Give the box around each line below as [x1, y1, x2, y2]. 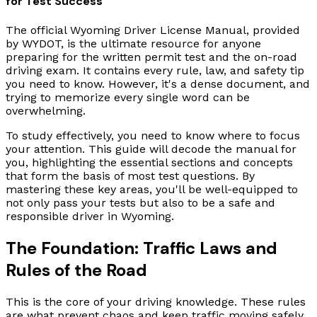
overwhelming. [6, 103, 86, 117]
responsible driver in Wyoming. [6, 209, 174, 223]
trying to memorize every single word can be [6, 90, 250, 104]
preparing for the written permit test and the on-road [6, 50, 297, 64]
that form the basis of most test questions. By [6, 168, 255, 183]
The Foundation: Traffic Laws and [6, 236, 277, 259]
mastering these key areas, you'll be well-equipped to [6, 182, 298, 196]
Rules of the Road [6, 258, 147, 281]
